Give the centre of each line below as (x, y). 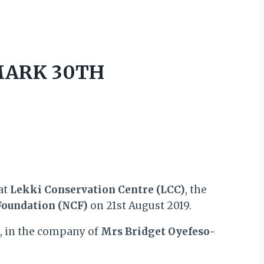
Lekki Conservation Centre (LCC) (98, 190)
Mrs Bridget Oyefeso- (158, 232)
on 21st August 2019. (140, 206)
